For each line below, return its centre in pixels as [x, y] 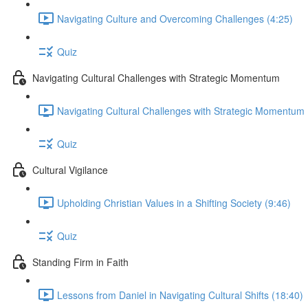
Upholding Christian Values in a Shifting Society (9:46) [174, 202]
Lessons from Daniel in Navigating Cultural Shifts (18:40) [180, 295]
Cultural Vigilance [70, 169]
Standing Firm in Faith [80, 262]
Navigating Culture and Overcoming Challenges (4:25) [175, 18]
